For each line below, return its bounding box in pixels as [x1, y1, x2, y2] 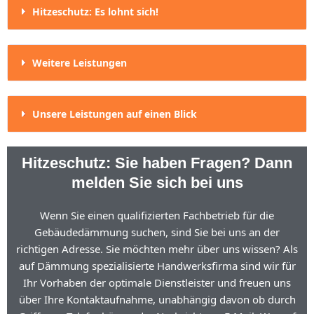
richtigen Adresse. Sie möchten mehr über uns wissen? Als [16, 242, 298, 256]
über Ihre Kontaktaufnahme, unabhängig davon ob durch [18, 292, 296, 306]
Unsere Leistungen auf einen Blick [32, 107, 197, 121]
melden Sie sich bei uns [71, 174, 243, 191]
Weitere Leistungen [32, 56, 127, 69]
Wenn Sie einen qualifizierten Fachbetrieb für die [40, 208, 274, 222]
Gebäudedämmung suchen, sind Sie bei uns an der [34, 225, 280, 239]
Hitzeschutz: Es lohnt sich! [32, 5, 158, 18]
